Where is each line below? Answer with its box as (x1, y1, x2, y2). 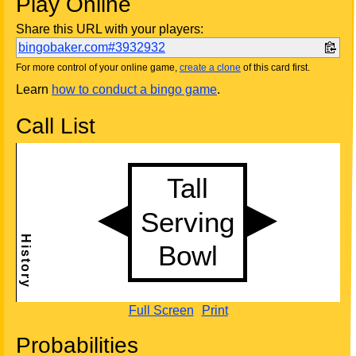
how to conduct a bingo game (52, 83, 217, 97)
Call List (16, 114, 95, 139)
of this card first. (241, 62, 310, 74)
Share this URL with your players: (16, 22, 203, 37)
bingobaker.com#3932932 (18, 41, 165, 55)
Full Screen (128, 304, 194, 318)
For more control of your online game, (16, 62, 180, 74)
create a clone (180, 62, 241, 74)
